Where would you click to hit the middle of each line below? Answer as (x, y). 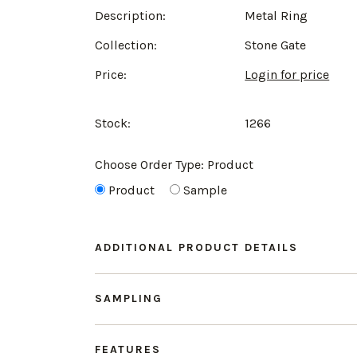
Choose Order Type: (151, 165)
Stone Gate (276, 45)
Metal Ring (277, 16)
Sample (205, 190)
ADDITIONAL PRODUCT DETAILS (196, 247)
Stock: (113, 123)
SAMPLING (129, 298)
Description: (130, 16)
